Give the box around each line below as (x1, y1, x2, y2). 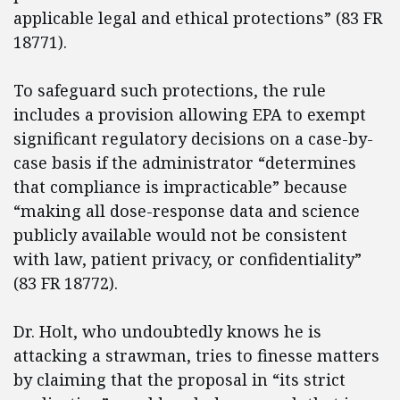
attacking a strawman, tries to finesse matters (13, 345, 379, 367)
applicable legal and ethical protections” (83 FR (13, 7, 382, 29)
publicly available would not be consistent (13, 224, 347, 246)
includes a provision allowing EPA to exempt (13, 104, 366, 126)
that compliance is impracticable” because (13, 176, 347, 198)
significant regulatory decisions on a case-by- (13, 128, 373, 150)
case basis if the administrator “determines (13, 152, 356, 174)
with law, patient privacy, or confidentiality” (13, 248, 362, 271)
